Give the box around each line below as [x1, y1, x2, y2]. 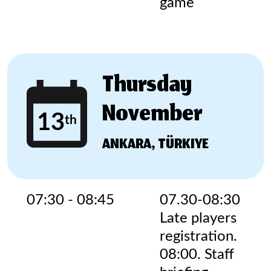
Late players [160, 211, 237, 226]
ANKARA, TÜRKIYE [102, 133, 209, 157]
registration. [160, 229, 237, 244]
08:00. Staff [160, 247, 234, 262]
